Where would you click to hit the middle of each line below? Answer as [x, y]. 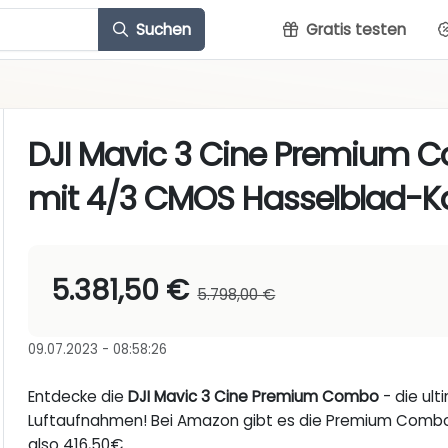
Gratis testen [354, 29]
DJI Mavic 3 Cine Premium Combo [254, 397]
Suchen [161, 29]
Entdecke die [78, 397]
